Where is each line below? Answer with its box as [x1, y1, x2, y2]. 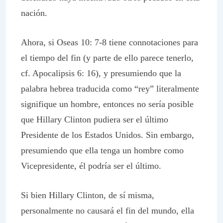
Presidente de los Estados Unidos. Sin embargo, [21, 130, 194, 140]
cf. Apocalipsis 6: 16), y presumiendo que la [21, 68, 181, 78]
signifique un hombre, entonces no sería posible [21, 99, 194, 109]
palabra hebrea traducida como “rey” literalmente [21, 84, 199, 94]
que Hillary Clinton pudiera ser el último [21, 114, 168, 124]
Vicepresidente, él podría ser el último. [21, 161, 161, 171]
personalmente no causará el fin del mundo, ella [21, 206, 194, 216]
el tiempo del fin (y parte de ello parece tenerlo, [21, 53, 194, 63]
